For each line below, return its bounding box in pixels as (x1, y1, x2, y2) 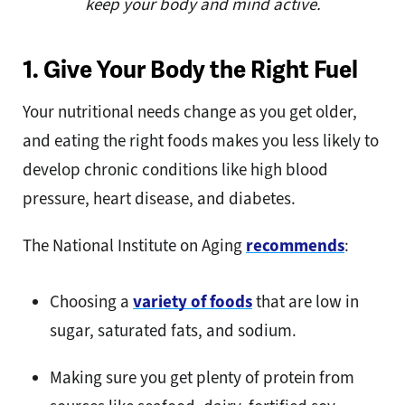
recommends (246, 233, 344, 257)
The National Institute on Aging (23, 233, 246, 257)
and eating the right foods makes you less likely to (23, 128, 379, 152)
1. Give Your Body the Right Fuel (23, 54, 358, 85)
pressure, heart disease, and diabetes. (23, 186, 296, 210)
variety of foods (133, 289, 252, 313)
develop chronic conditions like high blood (23, 157, 328, 181)
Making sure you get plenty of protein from (50, 365, 354, 389)
